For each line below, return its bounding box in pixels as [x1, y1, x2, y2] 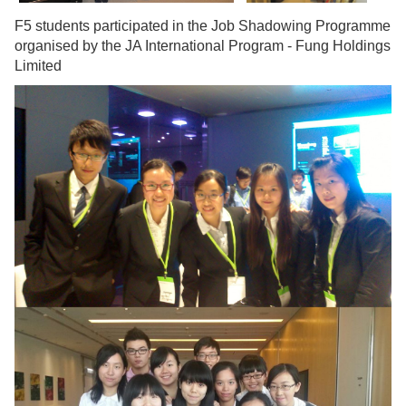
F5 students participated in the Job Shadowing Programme [14, 18, 391, 34]
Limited [14, 58, 62, 74]
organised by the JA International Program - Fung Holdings [14, 38, 391, 54]
